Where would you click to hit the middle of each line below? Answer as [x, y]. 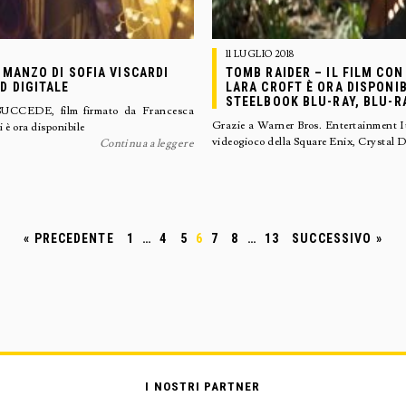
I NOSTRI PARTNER [203, 387]
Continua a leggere [147, 144]
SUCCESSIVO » [337, 238]
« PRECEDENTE [69, 238]
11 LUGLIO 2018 [260, 54]
